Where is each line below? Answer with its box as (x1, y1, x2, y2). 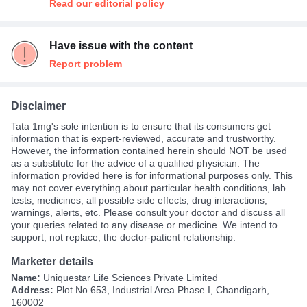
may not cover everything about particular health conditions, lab (11, 182, 286, 193)
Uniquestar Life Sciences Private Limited (43, 271, 218, 283)
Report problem (49, 58, 122, 69)
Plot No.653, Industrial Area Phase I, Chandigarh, (56, 284, 269, 295)
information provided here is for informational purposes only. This (11, 169, 293, 181)
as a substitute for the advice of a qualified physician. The (11, 157, 260, 169)
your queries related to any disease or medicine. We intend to (11, 219, 278, 230)
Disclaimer (11, 99, 66, 112)
